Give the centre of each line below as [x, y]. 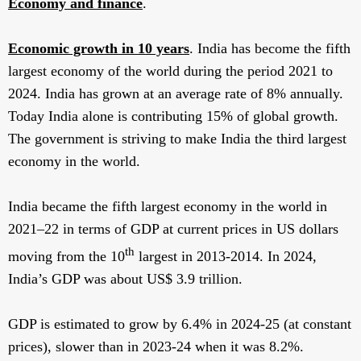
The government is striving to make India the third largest [177, 139]
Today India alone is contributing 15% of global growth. [173, 116]
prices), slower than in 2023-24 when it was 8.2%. [156, 347]
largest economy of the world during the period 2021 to [170, 71]
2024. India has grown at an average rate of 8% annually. [176, 94]
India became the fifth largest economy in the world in [168, 207]
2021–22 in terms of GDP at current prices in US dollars [173, 229]
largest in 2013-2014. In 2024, [226, 257]
